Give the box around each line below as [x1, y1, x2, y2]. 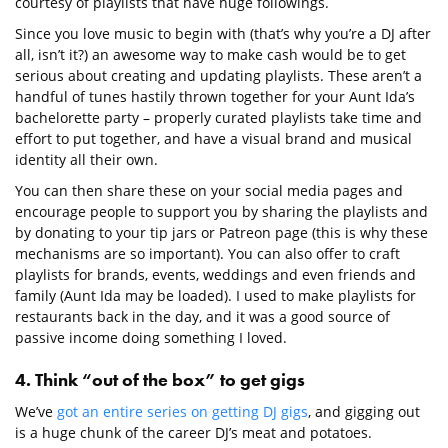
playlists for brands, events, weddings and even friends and [15, 265, 416, 285]
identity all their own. [15, 150, 158, 170]
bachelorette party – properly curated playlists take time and [15, 108, 422, 128]
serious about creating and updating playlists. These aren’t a [15, 66, 422, 86]
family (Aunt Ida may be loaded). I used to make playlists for [15, 286, 416, 306]
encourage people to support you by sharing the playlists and [15, 202, 428, 222]
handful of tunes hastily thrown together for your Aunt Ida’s [15, 87, 415, 107]
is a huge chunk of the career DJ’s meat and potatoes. [15, 423, 372, 443]
